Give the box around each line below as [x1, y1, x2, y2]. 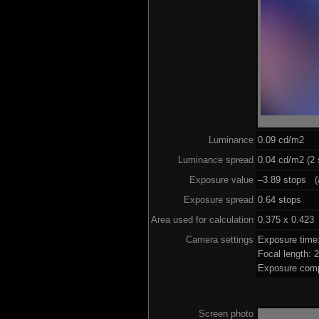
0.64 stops [257, 194, 301, 205]
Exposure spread [183, 194, 253, 205]
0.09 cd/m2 [257, 134, 304, 145]
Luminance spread [177, 154, 253, 165]
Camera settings [185, 234, 253, 245]
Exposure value [189, 174, 253, 185]
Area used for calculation [150, 214, 253, 225]
